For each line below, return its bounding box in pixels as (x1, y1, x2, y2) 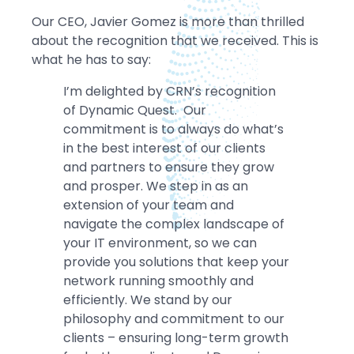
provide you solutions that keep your (63, 253, 289, 272)
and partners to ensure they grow (63, 158, 274, 177)
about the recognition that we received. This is (32, 32, 318, 51)
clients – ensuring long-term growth (63, 329, 288, 348)
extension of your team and (63, 196, 234, 215)
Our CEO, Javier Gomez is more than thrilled (32, 13, 304, 32)
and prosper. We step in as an (63, 177, 248, 196)
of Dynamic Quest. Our (63, 101, 206, 120)
